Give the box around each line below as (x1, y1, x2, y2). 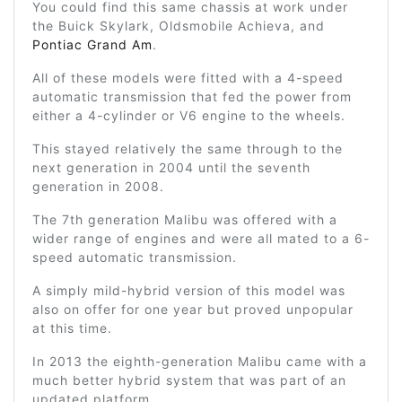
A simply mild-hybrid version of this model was (32, 282, 345, 298)
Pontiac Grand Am (32, 36, 153, 52)
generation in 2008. (32, 178, 164, 194)
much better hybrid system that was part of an (32, 371, 346, 388)
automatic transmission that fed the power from (32, 88, 352, 104)
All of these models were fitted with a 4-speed (32, 69, 344, 85)
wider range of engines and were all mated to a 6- (32, 230, 370, 246)
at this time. (32, 319, 112, 336)
